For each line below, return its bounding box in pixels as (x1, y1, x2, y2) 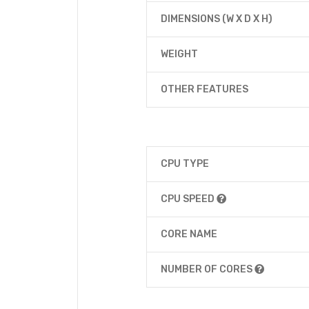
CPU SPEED (161, 193, 217, 205)
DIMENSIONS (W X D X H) (161, 13, 272, 25)
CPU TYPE (161, 158, 209, 170)
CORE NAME (161, 228, 217, 240)
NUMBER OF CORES (161, 263, 255, 275)
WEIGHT (161, 48, 198, 60)
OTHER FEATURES (161, 83, 248, 95)
